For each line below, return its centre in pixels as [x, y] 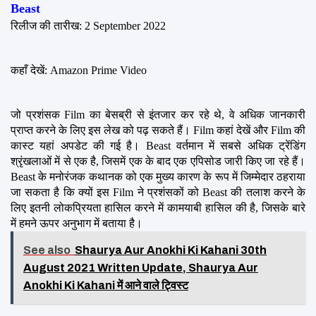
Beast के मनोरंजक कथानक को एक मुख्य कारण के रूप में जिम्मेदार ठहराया [158, 176]
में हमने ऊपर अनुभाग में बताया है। [77, 223]
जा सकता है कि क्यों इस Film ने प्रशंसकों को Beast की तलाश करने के [158, 192]
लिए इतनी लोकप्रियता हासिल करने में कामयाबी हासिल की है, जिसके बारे [158, 207]
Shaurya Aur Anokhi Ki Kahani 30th [171, 250]
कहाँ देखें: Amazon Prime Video [79, 70]
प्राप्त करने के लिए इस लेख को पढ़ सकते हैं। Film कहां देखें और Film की [158, 130]
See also [47, 250]
